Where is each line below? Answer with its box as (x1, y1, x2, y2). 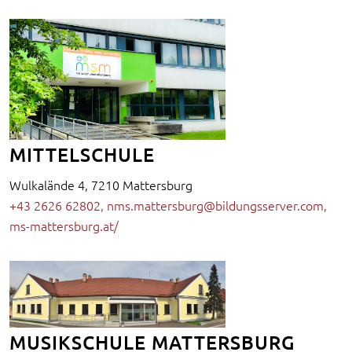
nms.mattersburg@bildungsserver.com (107, 196, 324, 214)
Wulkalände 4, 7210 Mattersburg (9, 176, 192, 194)
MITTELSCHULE (9, 142, 155, 167)
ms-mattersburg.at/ (9, 217, 119, 235)
